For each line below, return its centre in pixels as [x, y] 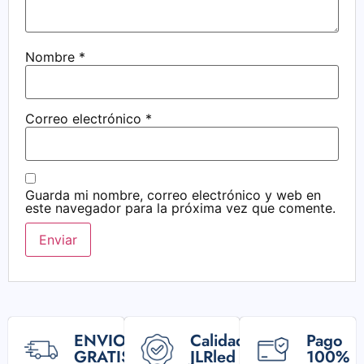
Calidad [218, 340]
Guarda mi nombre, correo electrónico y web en [173, 195]
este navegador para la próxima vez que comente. [180, 208]
